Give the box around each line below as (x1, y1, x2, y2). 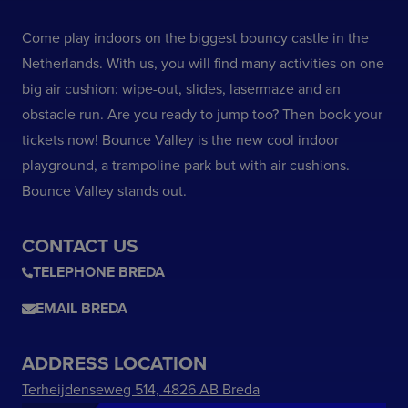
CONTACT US (22, 235, 138, 258)
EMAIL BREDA (36, 300, 127, 318)
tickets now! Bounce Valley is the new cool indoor (22, 131, 339, 149)
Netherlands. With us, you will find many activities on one (22, 55, 384, 73)
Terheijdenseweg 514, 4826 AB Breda (22, 381, 260, 399)
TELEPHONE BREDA (33, 263, 165, 281)
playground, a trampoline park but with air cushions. (22, 157, 350, 175)
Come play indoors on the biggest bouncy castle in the (22, 29, 369, 47)
